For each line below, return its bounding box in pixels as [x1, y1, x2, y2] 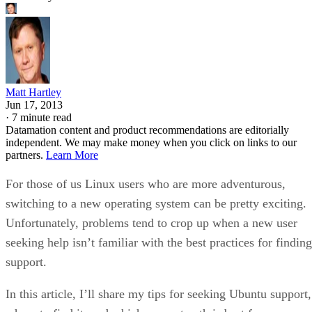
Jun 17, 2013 [6, 98, 63, 111]
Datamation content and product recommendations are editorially [6, 123, 289, 136]
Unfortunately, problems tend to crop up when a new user [6, 215, 297, 230]
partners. [6, 148, 46, 161]
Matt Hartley [6, 86, 61, 98]
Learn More [46, 148, 98, 161]
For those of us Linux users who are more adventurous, [6, 176, 286, 191]
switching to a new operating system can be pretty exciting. [6, 196, 306, 210]
